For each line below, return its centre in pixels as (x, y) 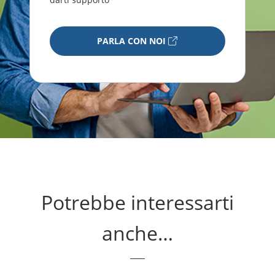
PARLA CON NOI (131, 41)
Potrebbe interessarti (137, 203)
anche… (137, 233)
